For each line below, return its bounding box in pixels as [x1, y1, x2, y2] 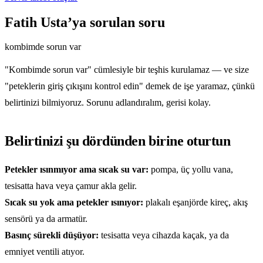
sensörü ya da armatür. [5, 214, 87, 224]
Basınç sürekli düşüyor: [5, 230, 99, 241]
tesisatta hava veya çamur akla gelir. [5, 181, 137, 191]
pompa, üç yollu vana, [149, 164, 233, 175]
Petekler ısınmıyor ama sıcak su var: [5, 164, 149, 175]
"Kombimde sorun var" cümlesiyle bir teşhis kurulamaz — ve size [5, 65, 249, 75]
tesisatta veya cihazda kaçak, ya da [99, 230, 229, 241]
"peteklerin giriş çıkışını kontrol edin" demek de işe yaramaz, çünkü [5, 81, 255, 92]
